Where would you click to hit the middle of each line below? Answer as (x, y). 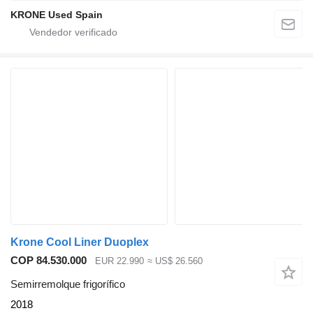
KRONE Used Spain (57, 14)
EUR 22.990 (119, 261)
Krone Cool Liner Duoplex (80, 242)
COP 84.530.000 (49, 260)
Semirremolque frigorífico (68, 284)
